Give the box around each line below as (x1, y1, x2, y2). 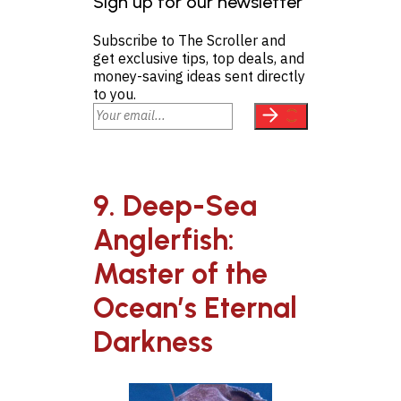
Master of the (93, 257, 268, 292)
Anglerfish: (93, 223, 235, 258)
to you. (93, 84, 136, 103)
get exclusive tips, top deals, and (93, 48, 304, 67)
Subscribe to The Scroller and (93, 30, 286, 49)
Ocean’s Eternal (93, 291, 297, 326)
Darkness (93, 325, 213, 360)
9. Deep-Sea (93, 189, 257, 224)
